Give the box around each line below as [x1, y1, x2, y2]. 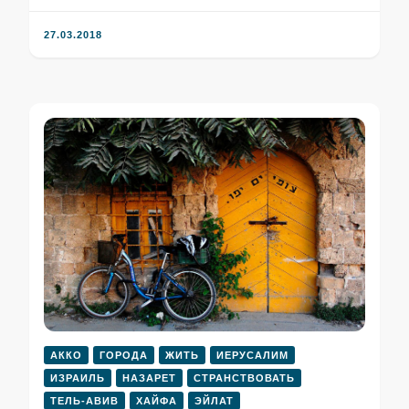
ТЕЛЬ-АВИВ [50, 395, 119, 407]
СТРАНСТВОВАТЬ [194, 372, 295, 384]
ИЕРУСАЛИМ [216, 350, 288, 362]
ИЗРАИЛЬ [50, 372, 105, 384]
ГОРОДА [100, 350, 148, 362]
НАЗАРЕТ [122, 372, 176, 384]
